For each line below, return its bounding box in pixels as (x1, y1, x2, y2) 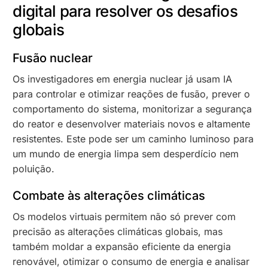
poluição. (13, 162, 55, 175)
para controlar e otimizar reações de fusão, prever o (13, 87, 251, 100)
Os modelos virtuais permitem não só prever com (13, 210, 236, 223)
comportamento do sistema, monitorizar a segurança (13, 102, 252, 115)
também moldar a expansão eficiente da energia (13, 240, 232, 252)
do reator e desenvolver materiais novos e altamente (13, 117, 251, 130)
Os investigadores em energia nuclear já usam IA (13, 72, 233, 85)
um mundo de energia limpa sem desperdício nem (13, 147, 239, 160)
